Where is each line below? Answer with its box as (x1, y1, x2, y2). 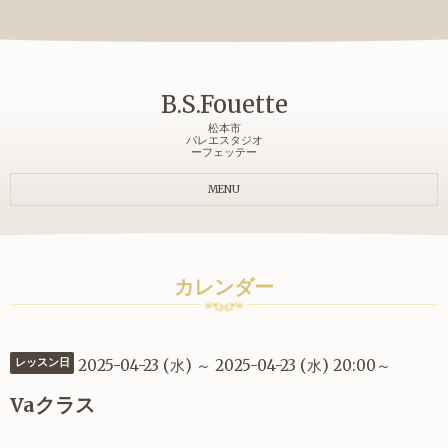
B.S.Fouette (160, 90, 288, 119)
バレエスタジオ (185, 134, 263, 148)
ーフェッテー (191, 146, 257, 160)
